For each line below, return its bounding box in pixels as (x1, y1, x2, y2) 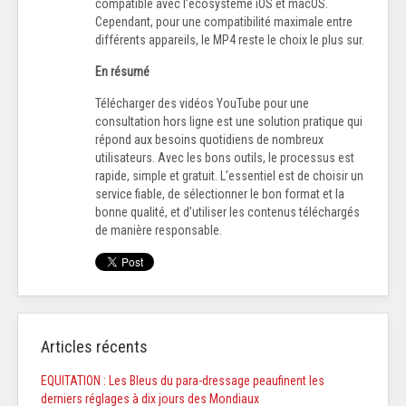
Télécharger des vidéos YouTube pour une (95, 96, 309, 111)
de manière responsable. (95, 223, 222, 238)
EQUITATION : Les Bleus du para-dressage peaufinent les (41, 373, 324, 389)
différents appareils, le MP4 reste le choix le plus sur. (95, 33, 364, 48)
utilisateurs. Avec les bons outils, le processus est (95, 150, 354, 166)
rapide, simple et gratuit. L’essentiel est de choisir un (95, 169, 363, 184)
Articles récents (41, 337, 148, 357)
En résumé (95, 64, 150, 80)
